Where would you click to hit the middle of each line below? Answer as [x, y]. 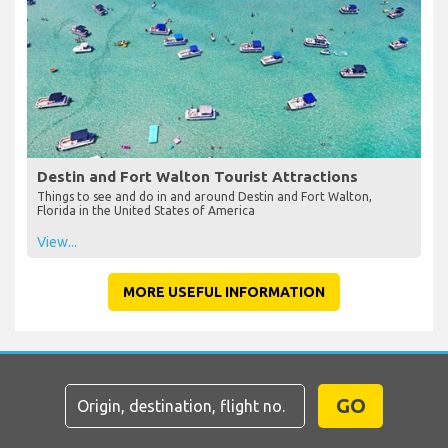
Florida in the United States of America [146, 211]
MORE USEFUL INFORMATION [224, 292]
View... [57, 242]
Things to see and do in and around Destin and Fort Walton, [204, 197]
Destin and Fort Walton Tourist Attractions [197, 177]
